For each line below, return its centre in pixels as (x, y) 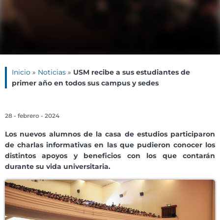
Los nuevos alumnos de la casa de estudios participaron (110, 134)
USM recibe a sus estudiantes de (132, 72)
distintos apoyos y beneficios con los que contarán (110, 156)
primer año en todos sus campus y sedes (85, 83)
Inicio (21, 72)
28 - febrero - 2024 (32, 116)
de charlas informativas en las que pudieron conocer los (110, 145)
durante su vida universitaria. (58, 167)
